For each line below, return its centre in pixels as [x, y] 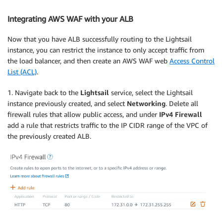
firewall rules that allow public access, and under [83, 114]
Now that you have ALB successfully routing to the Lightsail [100, 39]
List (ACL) [22, 71]
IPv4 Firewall [181, 114]
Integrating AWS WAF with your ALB [70, 19]
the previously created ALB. [49, 136]
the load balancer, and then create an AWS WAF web [88, 60]
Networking [146, 103]
